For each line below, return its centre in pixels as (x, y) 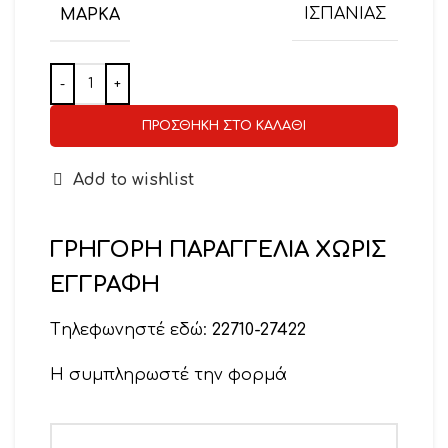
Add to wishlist (134, 179)
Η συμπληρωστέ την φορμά (168, 374)
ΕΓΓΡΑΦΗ (105, 284)
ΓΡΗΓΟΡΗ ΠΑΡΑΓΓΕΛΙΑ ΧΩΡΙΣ (218, 249)
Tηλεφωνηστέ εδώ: (131, 329)
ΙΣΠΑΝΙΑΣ (345, 14)
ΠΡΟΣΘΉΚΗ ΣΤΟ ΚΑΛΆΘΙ (224, 125)
